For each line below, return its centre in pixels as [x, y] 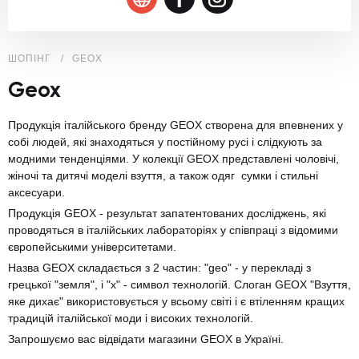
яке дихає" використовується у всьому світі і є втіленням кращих [176, 301]
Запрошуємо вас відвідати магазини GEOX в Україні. [146, 339]
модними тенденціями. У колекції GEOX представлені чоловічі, [173, 158]
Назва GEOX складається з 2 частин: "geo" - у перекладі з [159, 267]
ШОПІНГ [30, 58]
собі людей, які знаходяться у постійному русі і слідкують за [165, 141]
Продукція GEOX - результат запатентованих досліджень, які [167, 213]
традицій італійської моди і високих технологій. [131, 318]
